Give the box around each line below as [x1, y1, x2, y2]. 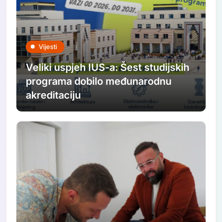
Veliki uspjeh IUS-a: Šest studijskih [26, 61, 190, 73]
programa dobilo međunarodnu [26, 75, 172, 87]
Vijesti [39, 42, 57, 51]
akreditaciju [26, 89, 81, 101]
